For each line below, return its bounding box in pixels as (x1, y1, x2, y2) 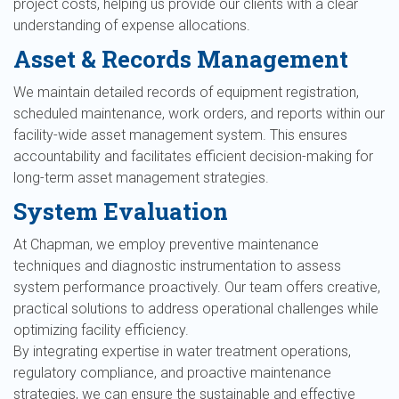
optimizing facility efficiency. (13, 322, 189, 338)
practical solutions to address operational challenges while (13, 300, 379, 317)
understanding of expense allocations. (13, 17, 250, 34)
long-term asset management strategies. (13, 169, 269, 186)
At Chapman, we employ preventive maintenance (13, 236, 319, 253)
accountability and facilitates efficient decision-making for (13, 148, 373, 165)
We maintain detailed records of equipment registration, (13, 84, 359, 101)
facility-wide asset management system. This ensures (13, 126, 347, 143)
